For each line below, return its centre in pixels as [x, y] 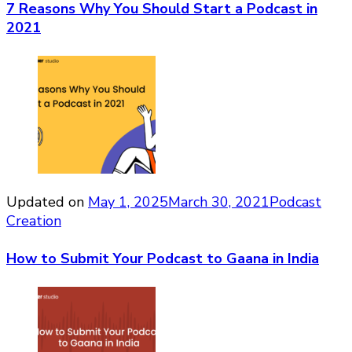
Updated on [47, 202]
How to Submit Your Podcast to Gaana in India [163, 259]
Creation [34, 221]
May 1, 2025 [128, 202]
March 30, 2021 [219, 202]
